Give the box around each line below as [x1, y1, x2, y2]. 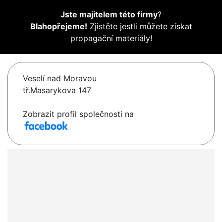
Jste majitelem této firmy [60, 9, 158, 20]
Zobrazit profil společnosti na [23, 109, 134, 119]
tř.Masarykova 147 [23, 85, 91, 96]
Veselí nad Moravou [23, 73, 97, 84]
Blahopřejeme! [30, 21, 87, 32]
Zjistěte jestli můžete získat [87, 21, 192, 32]
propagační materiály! [70, 33, 152, 44]
